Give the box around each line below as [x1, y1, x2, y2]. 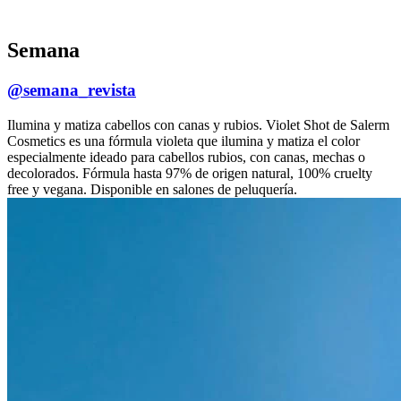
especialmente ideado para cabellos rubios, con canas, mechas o [7, 149, 365, 165]
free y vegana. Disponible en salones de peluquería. [7, 181, 297, 197]
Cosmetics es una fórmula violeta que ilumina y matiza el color [7, 132, 360, 149]
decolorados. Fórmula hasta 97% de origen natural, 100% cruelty [7, 165, 372, 181]
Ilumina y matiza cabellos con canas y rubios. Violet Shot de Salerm [7, 116, 389, 132]
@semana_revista [7, 81, 136, 100]
